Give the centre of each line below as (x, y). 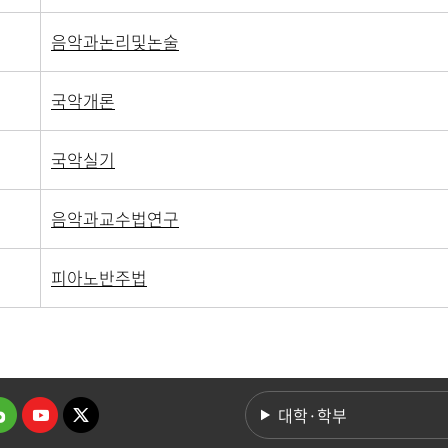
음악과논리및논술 (115, 41)
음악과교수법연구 (115, 218)
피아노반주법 (99, 277)
